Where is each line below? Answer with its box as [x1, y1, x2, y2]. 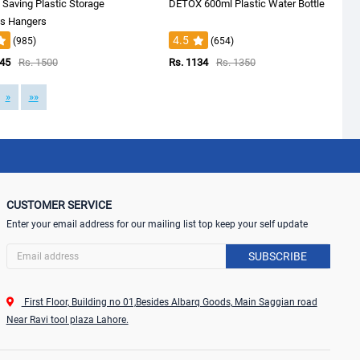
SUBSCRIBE [248, 250, 308, 263]
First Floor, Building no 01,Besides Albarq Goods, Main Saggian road [21, 297, 317, 308]
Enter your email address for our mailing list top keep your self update [6, 219, 308, 230]
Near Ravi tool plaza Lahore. [6, 314, 129, 325]
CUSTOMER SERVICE [6, 198, 112, 211]
